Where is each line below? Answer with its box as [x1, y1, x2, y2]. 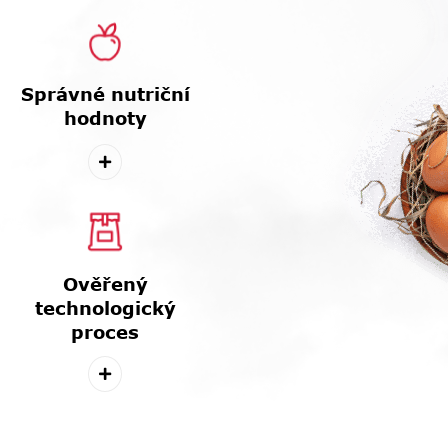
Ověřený [62, 272, 148, 295]
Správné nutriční [20, 82, 190, 105]
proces [71, 320, 139, 343]
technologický [34, 296, 176, 319]
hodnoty [63, 106, 147, 129]
